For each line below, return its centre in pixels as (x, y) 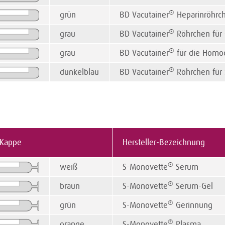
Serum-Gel (193, 186)
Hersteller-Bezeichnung (164, 143)
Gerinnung (193, 205)
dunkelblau (79, 72)
